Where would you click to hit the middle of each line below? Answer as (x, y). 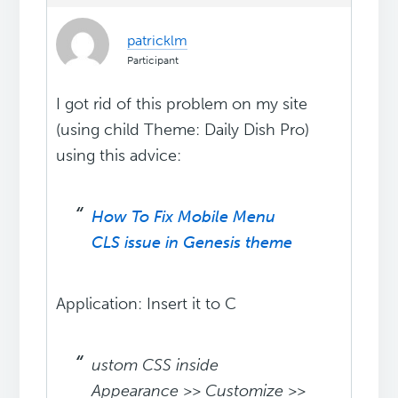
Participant (153, 61)
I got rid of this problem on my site (182, 104)
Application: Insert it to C (147, 304)
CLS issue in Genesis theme (192, 243)
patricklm (158, 41)
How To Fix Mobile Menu (184, 217)
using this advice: (119, 156)
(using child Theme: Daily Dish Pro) (183, 130)
